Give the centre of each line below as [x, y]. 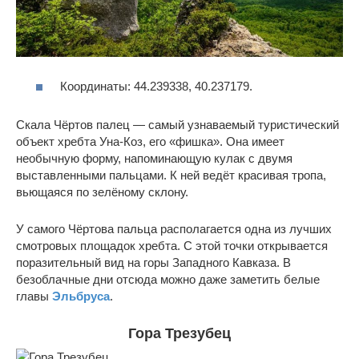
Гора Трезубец [179, 333]
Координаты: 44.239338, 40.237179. [156, 86]
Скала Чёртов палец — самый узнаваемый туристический [177, 124]
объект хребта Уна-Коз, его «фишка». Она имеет [150, 141]
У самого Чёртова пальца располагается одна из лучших [174, 228]
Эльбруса [81, 296]
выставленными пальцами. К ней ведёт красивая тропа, [171, 175]
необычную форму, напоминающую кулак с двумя [154, 158]
